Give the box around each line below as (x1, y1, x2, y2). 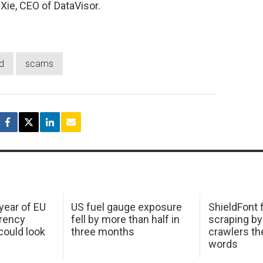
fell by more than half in (71, 213, 180, 226)
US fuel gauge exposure (71, 201, 183, 214)
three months (71, 225, 135, 238)
